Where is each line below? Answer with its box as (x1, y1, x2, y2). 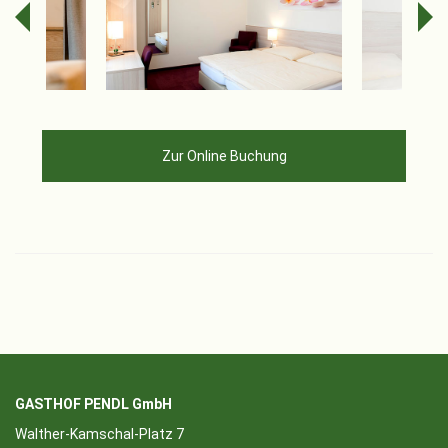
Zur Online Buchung (161, 148, 287, 165)
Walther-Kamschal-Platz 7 (15, 426, 184, 443)
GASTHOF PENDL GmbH (15, 396, 172, 413)
